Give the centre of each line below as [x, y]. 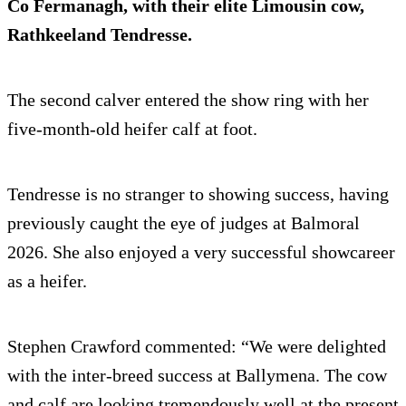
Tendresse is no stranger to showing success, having [198, 193]
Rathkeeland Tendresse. [100, 34]
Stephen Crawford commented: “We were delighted [197, 346]
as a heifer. [47, 280]
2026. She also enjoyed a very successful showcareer [201, 251]
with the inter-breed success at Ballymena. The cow [197, 375]
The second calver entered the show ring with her [188, 99]
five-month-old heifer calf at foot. [132, 128]
